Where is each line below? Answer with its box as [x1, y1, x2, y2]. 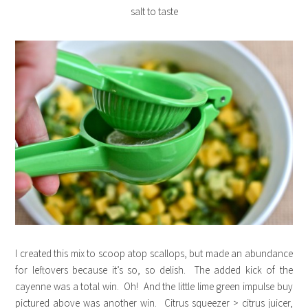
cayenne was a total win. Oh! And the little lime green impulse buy [15, 280, 293, 294]
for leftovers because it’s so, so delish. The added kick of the [15, 263, 293, 277]
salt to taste [130, 4, 178, 18]
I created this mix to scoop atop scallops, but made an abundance [15, 247, 293, 261]
